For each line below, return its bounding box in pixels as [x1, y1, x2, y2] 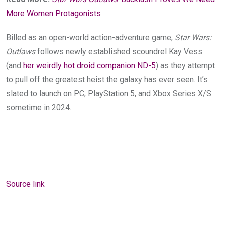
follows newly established [35, 46, 132, 56]
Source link [6, 179, 45, 189]
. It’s [194, 74, 208, 84]
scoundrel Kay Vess [132, 46, 202, 56]
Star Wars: [175, 32, 211, 42]
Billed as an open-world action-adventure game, [6, 32, 175, 42]
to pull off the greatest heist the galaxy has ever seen [6, 74, 194, 84]
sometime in [6, 102, 50, 113]
